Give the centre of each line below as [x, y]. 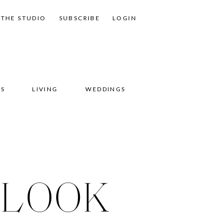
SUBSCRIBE [80, 18]
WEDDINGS [106, 89]
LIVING [45, 89]
